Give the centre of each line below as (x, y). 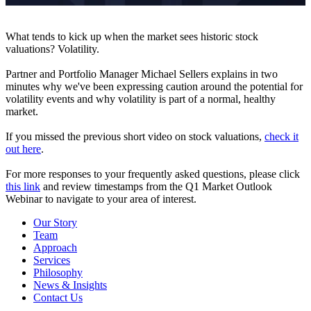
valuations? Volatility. (52, 49)
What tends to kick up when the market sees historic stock (132, 36)
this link (23, 186)
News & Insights (70, 285)
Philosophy (58, 272)
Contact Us (58, 297)
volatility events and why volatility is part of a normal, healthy (141, 99)
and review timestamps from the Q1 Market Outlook (156, 186)
